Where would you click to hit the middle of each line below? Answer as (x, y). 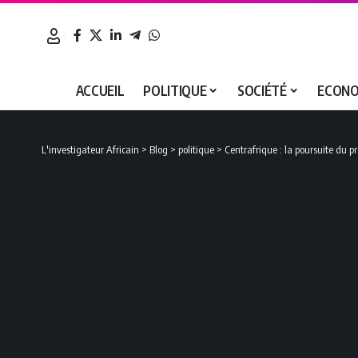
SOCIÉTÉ (262, 91)
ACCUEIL (100, 91)
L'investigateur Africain (90, 149)
